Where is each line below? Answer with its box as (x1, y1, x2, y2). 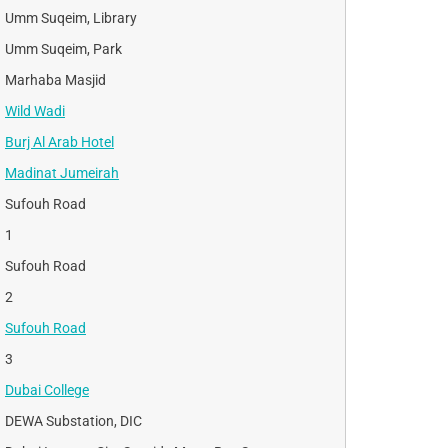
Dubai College (5, 381, 89, 398)
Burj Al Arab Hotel (5, 133, 114, 150)
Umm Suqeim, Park (5, 40, 122, 57)
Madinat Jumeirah (5, 164, 119, 181)
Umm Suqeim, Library (5, 9, 137, 26)
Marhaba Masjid (5, 71, 106, 88)
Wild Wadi (5, 102, 65, 119)
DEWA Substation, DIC (5, 412, 142, 429)
